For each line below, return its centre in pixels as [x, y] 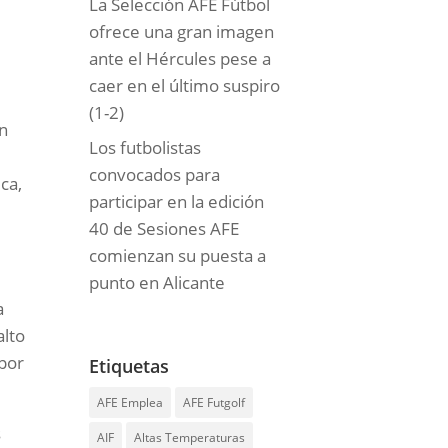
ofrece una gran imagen [182, 31]
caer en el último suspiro [185, 85]
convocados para [155, 175]
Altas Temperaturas [190, 437]
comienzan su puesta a [178, 256]
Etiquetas [129, 366]
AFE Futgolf [214, 402]
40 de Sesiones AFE [164, 229]
